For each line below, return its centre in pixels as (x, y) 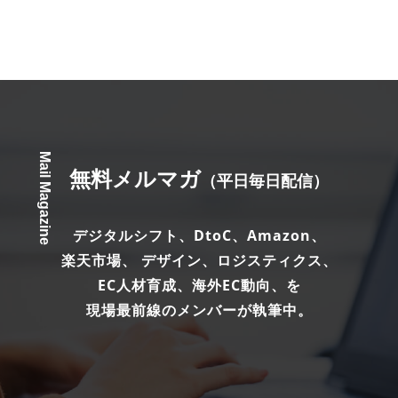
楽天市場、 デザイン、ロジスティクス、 (199, 260)
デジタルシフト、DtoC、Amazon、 (199, 235)
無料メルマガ (135, 178)
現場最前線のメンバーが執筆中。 (199, 310)
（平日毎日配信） (265, 180)
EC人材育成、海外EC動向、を (199, 285)
